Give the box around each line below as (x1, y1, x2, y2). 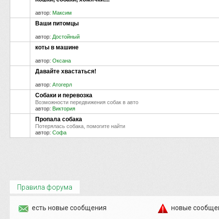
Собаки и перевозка (35, 91, 92, 99)
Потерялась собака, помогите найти (35, 123, 125, 129)
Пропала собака (35, 115, 82, 123)
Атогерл (52, 81, 72, 88)
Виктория (52, 105, 75, 111)
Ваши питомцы (35, 20, 79, 27)
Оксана (52, 57, 71, 64)
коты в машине (35, 44, 79, 51)
